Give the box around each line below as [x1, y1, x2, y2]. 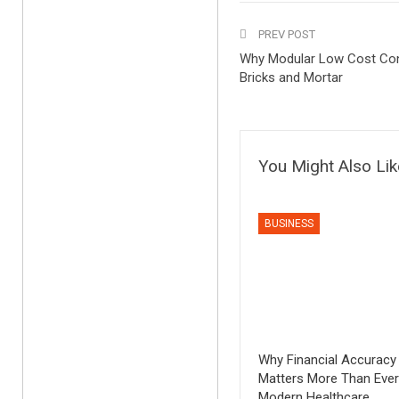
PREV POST [255, 28, 315, 41]
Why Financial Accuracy [257, 352, 396, 369]
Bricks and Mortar [239, 69, 343, 85]
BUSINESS [264, 216, 313, 230]
